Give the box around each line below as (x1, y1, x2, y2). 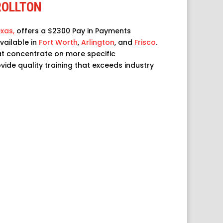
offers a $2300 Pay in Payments (14, 26, 131, 36)
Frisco (134, 37, 156, 47)
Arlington (81, 37, 114, 47)
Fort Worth (38, 37, 78, 47)
